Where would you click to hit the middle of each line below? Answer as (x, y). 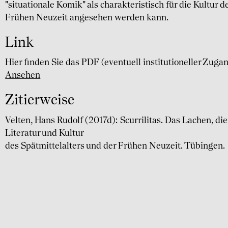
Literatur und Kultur (45, 133)
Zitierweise (40, 101)
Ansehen (23, 76)
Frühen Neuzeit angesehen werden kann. (87, 18)
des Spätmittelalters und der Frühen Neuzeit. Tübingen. (115, 146)
